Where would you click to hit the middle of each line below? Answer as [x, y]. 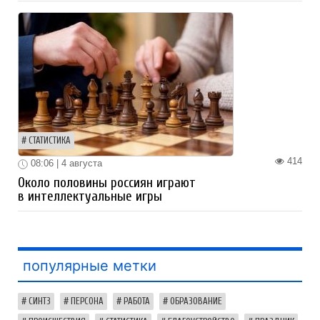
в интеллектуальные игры [90, 196]
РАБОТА [137, 301]
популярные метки [90, 265]
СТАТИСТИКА [50, 141]
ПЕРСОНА [87, 301]
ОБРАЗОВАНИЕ [196, 301]
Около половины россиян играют [107, 182]
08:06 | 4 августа [65, 164]
